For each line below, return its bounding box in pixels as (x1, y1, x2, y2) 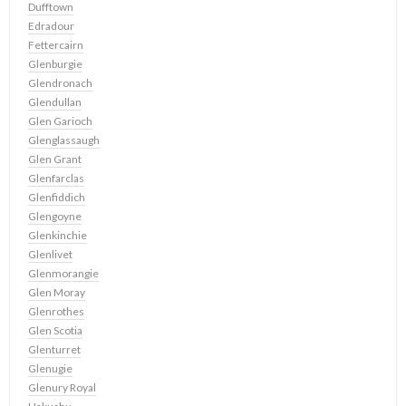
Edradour (28, 19, 74, 34)
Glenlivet (28, 247, 72, 262)
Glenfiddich (28, 190, 85, 205)
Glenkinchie (28, 228, 87, 243)
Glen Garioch (28, 114, 92, 129)
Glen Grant (28, 152, 82, 167)
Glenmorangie (28, 266, 99, 281)
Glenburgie (28, 57, 82, 72)
